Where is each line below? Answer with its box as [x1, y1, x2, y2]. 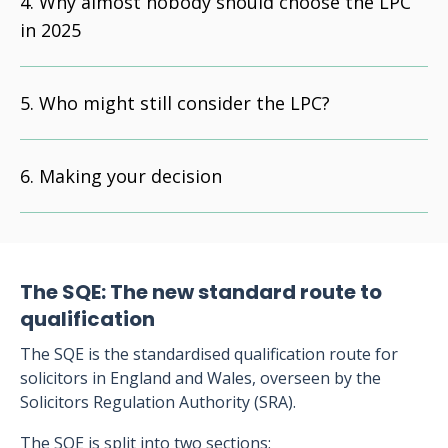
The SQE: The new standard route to [20, 278, 382, 306]
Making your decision [39, 164, 222, 188]
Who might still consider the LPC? [39, 91, 330, 115]
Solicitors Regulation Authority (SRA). [20, 391, 296, 413]
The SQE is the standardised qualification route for [20, 343, 398, 365]
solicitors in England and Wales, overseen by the [20, 367, 381, 389]
